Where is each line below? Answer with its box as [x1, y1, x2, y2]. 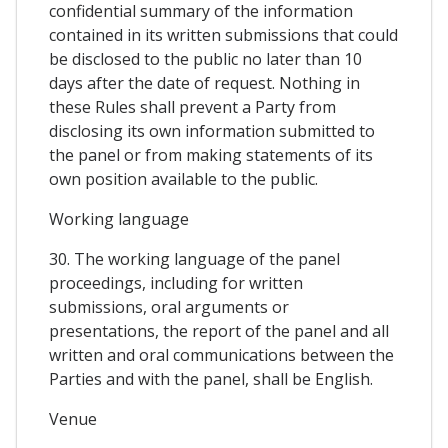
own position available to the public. [49, 168, 318, 191]
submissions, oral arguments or [49, 296, 289, 319]
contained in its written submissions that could [49, 24, 398, 47]
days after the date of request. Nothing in [49, 72, 360, 95]
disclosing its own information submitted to [49, 120, 375, 143]
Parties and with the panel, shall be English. [49, 368, 373, 391]
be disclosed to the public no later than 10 [49, 48, 362, 71]
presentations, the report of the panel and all [49, 320, 389, 343]
